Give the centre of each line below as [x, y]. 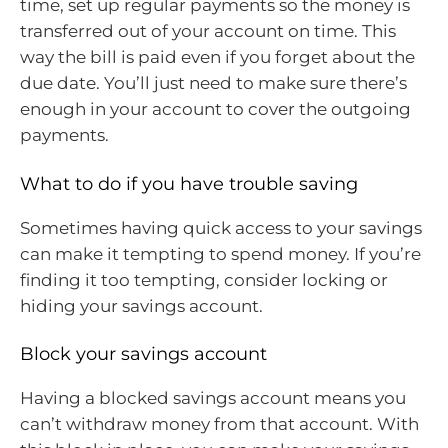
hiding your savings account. [141, 305]
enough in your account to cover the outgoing [215, 109]
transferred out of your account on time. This [208, 31]
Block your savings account [143, 354]
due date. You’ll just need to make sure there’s [213, 83]
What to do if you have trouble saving [189, 183]
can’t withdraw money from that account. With [219, 424]
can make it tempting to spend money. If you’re [220, 253]
